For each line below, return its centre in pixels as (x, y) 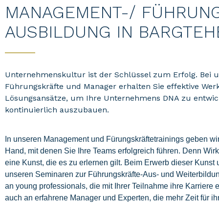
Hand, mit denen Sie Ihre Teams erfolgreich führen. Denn (104, 151)
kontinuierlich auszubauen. (57, 110)
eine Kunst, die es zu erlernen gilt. (65, 163)
